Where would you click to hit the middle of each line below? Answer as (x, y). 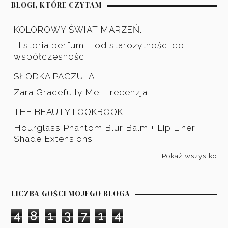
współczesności (50, 56)
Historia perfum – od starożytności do (99, 45)
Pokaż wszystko (189, 156)
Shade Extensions (53, 139)
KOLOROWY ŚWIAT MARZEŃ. (78, 29)
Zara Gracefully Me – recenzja (81, 92)
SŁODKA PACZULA (54, 76)
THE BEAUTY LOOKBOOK (69, 112)
